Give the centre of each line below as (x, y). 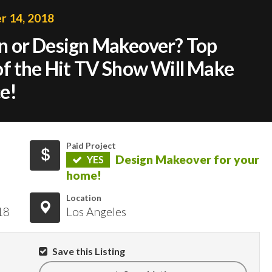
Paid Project (91, 145)
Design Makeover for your (187, 159)
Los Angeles (96, 211)
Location (83, 198)
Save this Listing (87, 251)
